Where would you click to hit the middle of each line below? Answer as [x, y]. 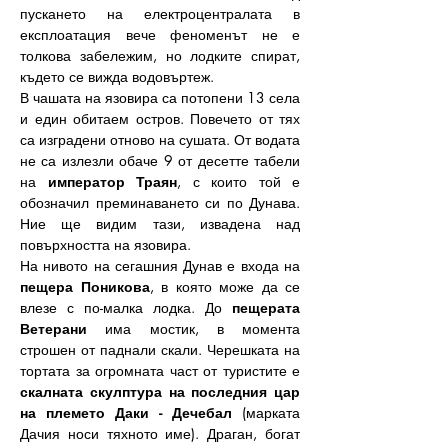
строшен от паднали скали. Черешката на [160, 349]
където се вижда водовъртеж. [117, 76]
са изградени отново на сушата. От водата [160, 139]
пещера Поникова [85, 286]
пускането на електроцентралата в [160, 13]
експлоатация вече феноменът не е [160, 34]
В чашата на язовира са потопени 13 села [160, 97]
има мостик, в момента [193, 328]
